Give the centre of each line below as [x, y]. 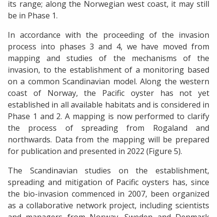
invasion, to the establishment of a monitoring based [108, 70]
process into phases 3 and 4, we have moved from [108, 47]
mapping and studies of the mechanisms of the [108, 58]
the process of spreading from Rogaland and [108, 128]
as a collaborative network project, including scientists [108, 206]
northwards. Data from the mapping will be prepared [108, 140]
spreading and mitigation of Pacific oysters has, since [108, 182]
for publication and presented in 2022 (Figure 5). [96, 151]
